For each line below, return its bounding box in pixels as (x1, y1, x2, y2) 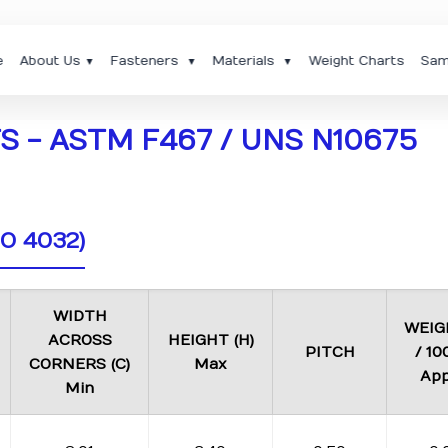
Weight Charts (308, 53, 405, 69)
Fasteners (110, 53, 183, 69)
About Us (19, 53, 81, 69)
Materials (212, 53, 279, 69)
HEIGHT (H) (167, 331, 254, 349)
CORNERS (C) (29, 355, 131, 373)
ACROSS (47, 331, 112, 349)
